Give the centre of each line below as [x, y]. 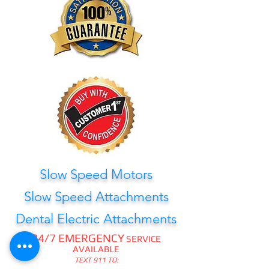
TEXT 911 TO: [96, 260]
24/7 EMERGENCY [78, 238]
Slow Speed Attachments [96, 197]
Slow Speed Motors [96, 174]
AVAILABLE [96, 249]
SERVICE [143, 239]
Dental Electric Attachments [96, 219]
